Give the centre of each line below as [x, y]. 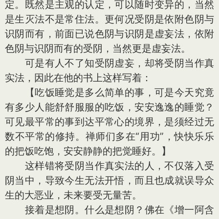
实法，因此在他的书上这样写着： [78, 78]
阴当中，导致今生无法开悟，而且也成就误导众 [109, 180]
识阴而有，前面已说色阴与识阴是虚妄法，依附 [109, 34]
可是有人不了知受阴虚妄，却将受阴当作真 [109, 63]
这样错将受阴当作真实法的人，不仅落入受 [109, 166]
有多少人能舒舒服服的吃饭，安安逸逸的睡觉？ [109, 107]
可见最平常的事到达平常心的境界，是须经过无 [109, 122]
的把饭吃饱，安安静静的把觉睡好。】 [88, 151]
